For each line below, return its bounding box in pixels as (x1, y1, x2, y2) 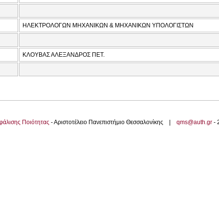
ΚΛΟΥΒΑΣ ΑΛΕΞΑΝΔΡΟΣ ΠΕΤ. (22, 51, 105, 59)
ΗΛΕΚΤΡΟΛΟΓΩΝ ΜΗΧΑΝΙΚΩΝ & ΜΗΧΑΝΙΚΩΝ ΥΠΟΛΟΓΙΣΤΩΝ (22, 22, 194, 29)
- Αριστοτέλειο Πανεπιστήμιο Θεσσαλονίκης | (49, 119, 176, 126)
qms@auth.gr (176, 119, 212, 126)
